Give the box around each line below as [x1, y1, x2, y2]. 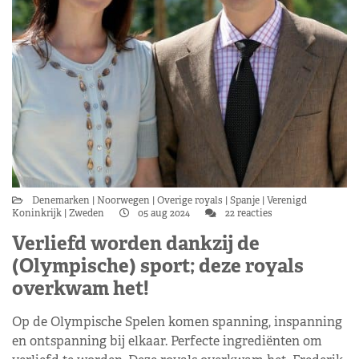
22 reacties [223, 207, 272, 220]
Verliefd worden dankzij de [12, 231, 260, 256]
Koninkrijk [12, 207, 64, 220]
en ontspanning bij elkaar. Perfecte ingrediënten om [12, 333, 322, 349]
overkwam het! [12, 276, 149, 301]
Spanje [228, 194, 262, 207]
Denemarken [32, 194, 92, 207]
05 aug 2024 [135, 207, 192, 220]
